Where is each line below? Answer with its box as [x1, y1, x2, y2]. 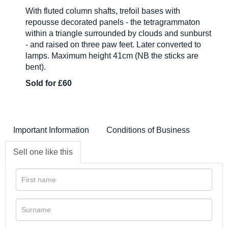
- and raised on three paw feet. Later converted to [25, 40, 201, 49]
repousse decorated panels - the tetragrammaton [25, 18, 200, 27]
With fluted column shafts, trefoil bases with [25, 7, 180, 16]
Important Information [13, 126, 89, 135]
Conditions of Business [106, 126, 190, 135]
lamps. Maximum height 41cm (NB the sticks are [25, 51, 198, 61]
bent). [25, 63, 46, 72]
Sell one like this [13, 148, 73, 157]
